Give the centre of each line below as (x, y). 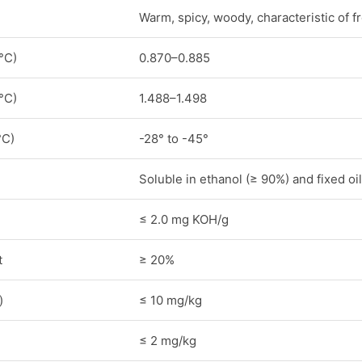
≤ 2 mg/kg (168, 341)
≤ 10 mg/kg (170, 300)
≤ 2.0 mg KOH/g (184, 219)
